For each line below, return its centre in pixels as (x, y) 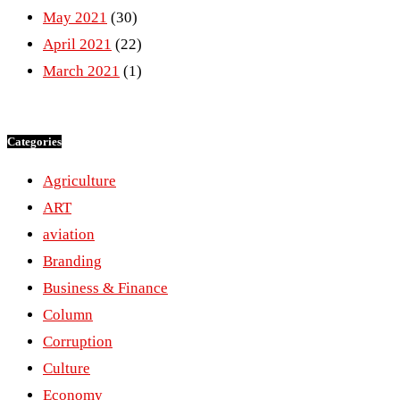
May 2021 (75, 17)
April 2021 (77, 44)
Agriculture (79, 180)
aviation (69, 234)
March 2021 (81, 71)
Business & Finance (105, 287)
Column (68, 314)
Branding (72, 261)
